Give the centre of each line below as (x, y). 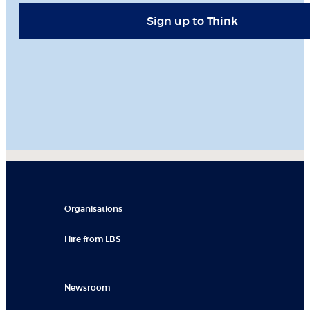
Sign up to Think (192, 22)
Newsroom (87, 288)
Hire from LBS (93, 239)
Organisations (93, 209)
